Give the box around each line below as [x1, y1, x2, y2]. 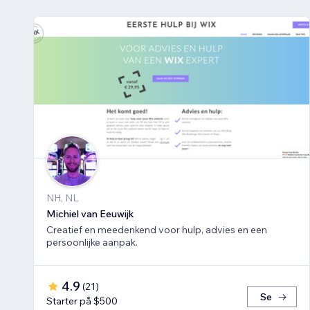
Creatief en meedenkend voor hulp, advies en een [46, 224, 267, 237]
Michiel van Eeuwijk [46, 208, 134, 221]
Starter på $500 [46, 295, 118, 308]
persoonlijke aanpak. [46, 236, 138, 249]
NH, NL [46, 192, 78, 205]
